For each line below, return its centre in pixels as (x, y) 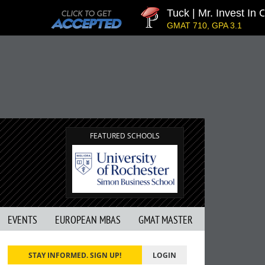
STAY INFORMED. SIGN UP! (75, 255)
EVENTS (22, 220)
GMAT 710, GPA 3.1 (193, 25)
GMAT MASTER (166, 220)
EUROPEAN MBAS (88, 220)
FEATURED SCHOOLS (125, 135)
